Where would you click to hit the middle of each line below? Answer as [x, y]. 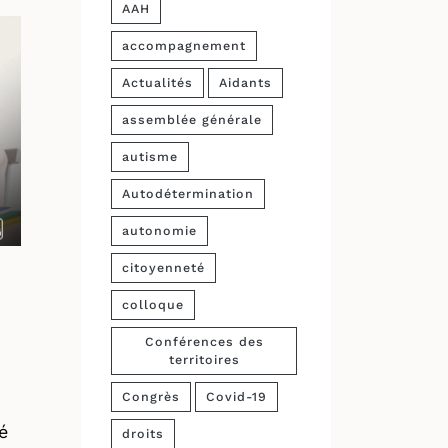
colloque [153, 304]
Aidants [245, 82]
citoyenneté [163, 267]
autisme [150, 156]
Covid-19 [236, 396]
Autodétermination [188, 193]
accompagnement [184, 45]
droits [143, 433]
